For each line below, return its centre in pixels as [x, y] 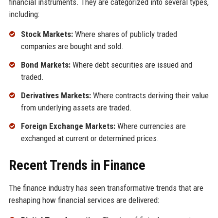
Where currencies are [150, 126]
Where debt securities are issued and [131, 64]
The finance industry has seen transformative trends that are [106, 188]
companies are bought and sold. [72, 46]
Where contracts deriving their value [150, 95]
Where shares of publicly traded [125, 34]
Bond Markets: [45, 64]
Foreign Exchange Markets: [68, 126]
